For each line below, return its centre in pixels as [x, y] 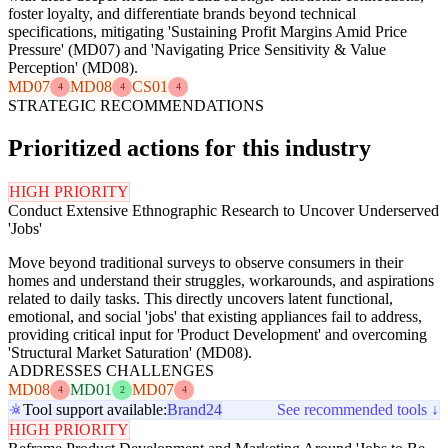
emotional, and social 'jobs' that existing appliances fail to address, [215, 316]
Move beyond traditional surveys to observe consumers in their [205, 262]
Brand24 [194, 409]
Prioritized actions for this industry [189, 147]
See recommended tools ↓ [358, 409]
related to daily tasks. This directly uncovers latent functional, [200, 298]
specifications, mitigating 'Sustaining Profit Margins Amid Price [207, 31]
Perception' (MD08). [73, 67]
